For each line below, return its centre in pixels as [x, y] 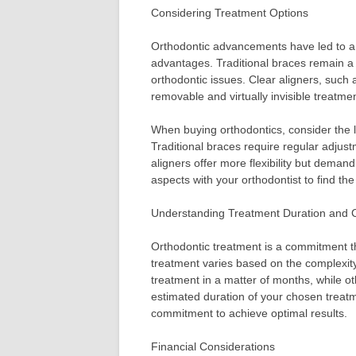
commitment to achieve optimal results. [249, 313]
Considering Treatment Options [230, 13]
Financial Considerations [213, 347]
